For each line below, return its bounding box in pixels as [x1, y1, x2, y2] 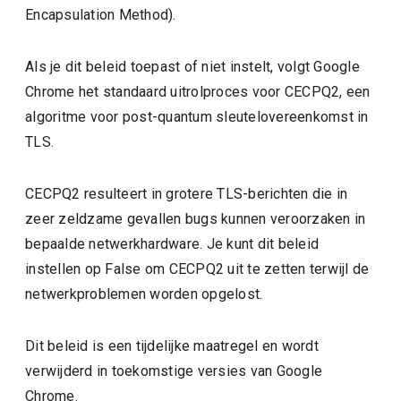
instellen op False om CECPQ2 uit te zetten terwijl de [25, 260, 370, 277]
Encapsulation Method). [25, 6, 176, 23]
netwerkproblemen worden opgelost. [25, 286, 263, 303]
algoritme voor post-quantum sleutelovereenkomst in [25, 108, 369, 125]
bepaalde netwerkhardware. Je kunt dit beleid [25, 235, 320, 252]
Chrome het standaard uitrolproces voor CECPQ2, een [25, 83, 371, 100]
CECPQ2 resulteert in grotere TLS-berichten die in [25, 185, 348, 202]
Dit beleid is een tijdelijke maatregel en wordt [25, 337, 319, 354]
